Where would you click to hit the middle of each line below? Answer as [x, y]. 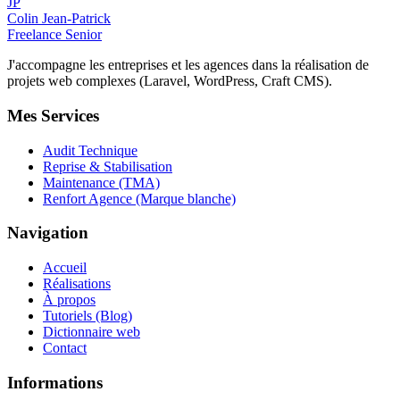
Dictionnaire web [92, 332]
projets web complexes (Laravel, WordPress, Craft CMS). [170, 81]
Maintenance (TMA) [101, 182]
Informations [55, 382]
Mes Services [53, 115]
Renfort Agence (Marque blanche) [139, 198]
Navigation [48, 233]
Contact [65, 348]
